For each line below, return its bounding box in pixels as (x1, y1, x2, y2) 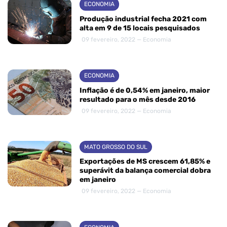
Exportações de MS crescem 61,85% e (80, 157, 210, 166)
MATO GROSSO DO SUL (84, 143, 147, 150)
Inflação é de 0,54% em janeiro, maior (80, 86, 210, 95)
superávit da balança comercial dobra (80, 166, 211, 175)
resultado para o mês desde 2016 (80, 95, 196, 104)
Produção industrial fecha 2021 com (80, 14, 207, 23)
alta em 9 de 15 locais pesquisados (80, 23, 200, 32)
